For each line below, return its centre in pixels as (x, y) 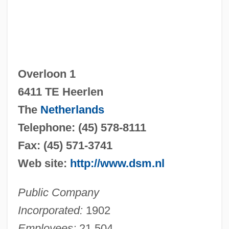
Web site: (44, 163)
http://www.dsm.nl (117, 163)
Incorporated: (50, 210)
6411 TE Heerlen (60, 91)
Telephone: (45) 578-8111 (82, 127)
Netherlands (72, 109)
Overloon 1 (47, 74)
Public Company (58, 192)
